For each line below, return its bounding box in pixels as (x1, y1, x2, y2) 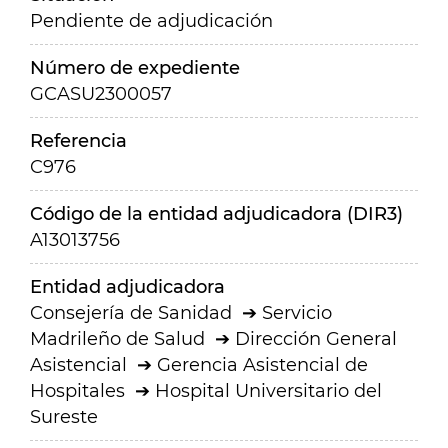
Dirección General (235, 328, 397, 350)
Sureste (30, 406, 98, 428)
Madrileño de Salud (30, 328, 205, 350)
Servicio (262, 302, 332, 324)
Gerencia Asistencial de (157, 354, 368, 376)
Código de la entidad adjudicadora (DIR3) (30, 203, 403, 225)
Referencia (30, 130, 127, 152)
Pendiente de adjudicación (30, 10, 273, 32)
